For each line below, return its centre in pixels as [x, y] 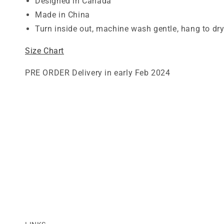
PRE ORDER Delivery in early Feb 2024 [98, 73]
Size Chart [44, 51]
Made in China [62, 15]
